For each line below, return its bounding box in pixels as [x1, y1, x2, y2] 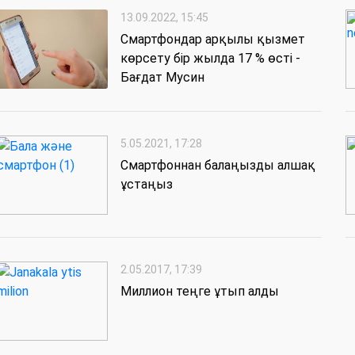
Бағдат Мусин [120, 70, 204, 86]
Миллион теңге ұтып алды [120, 284, 279, 300]
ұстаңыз [120, 177, 173, 193]
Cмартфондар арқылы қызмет [120, 32, 305, 48]
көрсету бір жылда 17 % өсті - [120, 51, 300, 67]
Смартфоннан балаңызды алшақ [120, 158, 315, 174]
